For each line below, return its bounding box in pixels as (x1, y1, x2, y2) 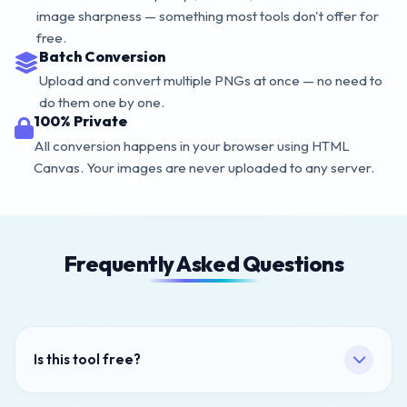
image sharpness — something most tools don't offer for (36, 6, 379, 25)
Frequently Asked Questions (63, 249, 344, 277)
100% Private (34, 112, 127, 131)
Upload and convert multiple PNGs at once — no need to (39, 72, 382, 90)
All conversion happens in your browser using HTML (34, 136, 350, 154)
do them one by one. (39, 94, 164, 112)
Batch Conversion (39, 46, 165, 65)
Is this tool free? (34, 350, 141, 368)
